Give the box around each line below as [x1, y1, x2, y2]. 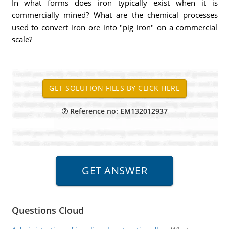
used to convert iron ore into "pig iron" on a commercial [11, 22, 218, 32]
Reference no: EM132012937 [67, 106, 168, 116]
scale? [11, 34, 32, 44]
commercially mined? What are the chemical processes [11, 10, 218, 20]
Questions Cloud [11, 204, 84, 216]
